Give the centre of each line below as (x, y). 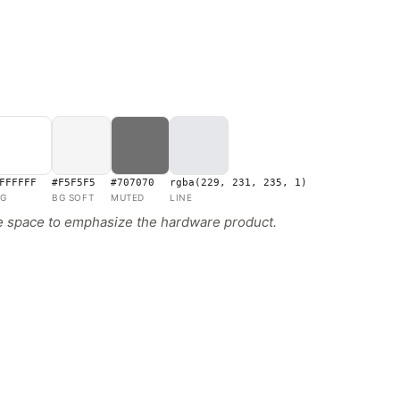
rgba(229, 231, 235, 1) (238, 182)
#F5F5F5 (74, 182)
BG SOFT (73, 197)
